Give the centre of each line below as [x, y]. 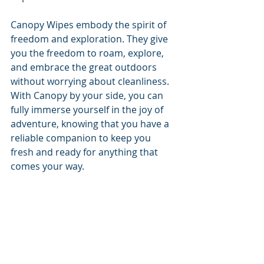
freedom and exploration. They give [90, 39]
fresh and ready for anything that [85, 152]
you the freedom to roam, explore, [88, 53]
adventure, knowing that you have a [91, 124]
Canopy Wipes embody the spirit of [90, 25]
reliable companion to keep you [82, 138]
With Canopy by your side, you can [88, 96]
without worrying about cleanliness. [91, 82]
